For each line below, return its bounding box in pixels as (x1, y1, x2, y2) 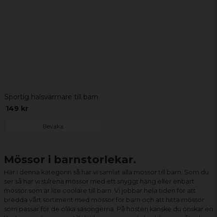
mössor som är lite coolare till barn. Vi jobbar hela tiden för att (4, 186, 196, 194)
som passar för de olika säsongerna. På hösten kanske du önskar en (4, 205, 213, 213)
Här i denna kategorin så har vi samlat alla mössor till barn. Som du (4, 168, 209, 176)
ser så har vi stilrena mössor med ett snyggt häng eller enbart (4, 177, 194, 185)
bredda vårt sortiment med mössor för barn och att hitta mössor (4, 196, 204, 203)
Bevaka (43, 122, 63, 130)
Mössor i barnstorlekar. (4, 153, 136, 166)
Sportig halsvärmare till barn (4, 93, 98, 102)
